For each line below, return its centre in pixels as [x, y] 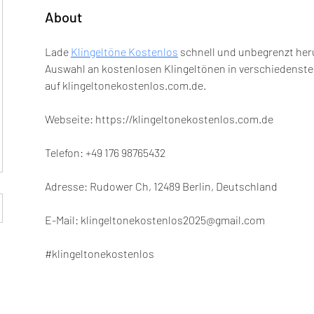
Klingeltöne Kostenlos [124, 52]
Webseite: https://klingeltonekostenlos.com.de [159, 119]
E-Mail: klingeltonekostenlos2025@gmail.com [155, 220]
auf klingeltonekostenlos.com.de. [125, 86]
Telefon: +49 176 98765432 [105, 153]
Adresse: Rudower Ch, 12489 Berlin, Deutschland [161, 186]
